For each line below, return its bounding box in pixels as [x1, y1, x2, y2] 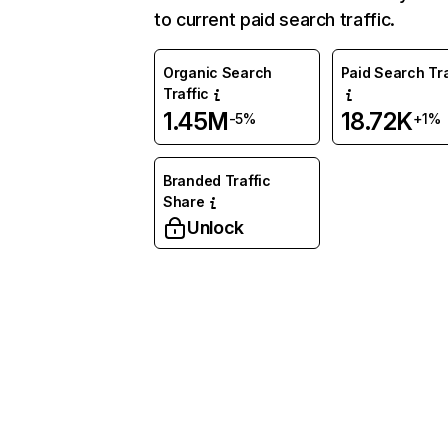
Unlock [187, 217, 244, 238]
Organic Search [163, 64, 273, 81]
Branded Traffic [163, 172, 271, 189]
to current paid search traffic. [154, 9, 395, 30]
